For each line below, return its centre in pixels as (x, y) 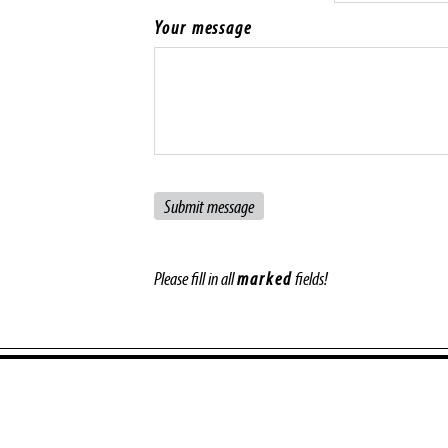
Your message (203, 27)
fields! (309, 278)
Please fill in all (195, 278)
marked (264, 278)
